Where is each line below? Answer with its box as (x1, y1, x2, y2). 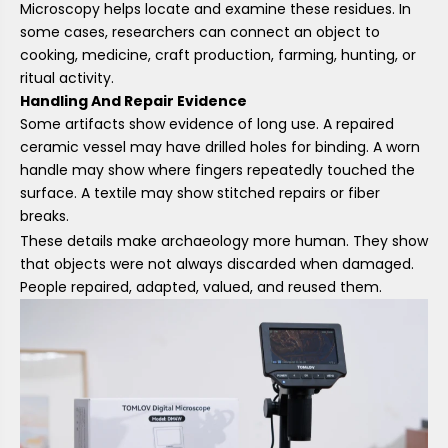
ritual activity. (20, 67, 114, 88)
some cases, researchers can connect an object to (20, 21, 380, 42)
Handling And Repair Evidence (20, 90, 247, 111)
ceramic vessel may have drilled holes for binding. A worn (20, 137, 420, 158)
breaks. (20, 206, 69, 227)
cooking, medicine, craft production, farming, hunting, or (20, 44, 416, 65)
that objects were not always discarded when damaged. (20, 253, 414, 274)
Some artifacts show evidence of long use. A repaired (20, 114, 394, 135)
